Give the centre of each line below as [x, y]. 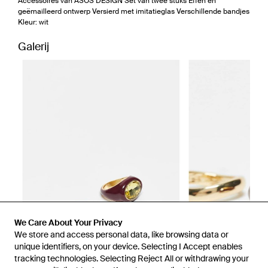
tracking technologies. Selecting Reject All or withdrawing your [132, 258]
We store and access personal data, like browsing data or [121, 234]
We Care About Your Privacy [68, 223]
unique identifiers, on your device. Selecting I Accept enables [128, 246]
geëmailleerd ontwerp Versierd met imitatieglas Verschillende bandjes [134, 11]
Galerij [33, 46]
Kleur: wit [33, 22]
